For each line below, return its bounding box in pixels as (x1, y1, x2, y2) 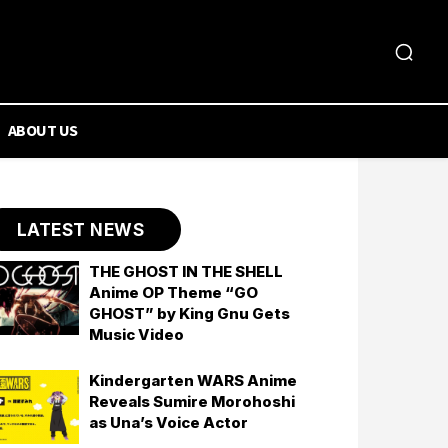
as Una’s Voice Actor (89, 413, 249, 432)
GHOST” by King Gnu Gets (89, 304, 291, 323)
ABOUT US (7, 120, 78, 140)
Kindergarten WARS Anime (89, 371, 298, 390)
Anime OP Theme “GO (89, 283, 259, 302)
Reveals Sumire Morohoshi (89, 392, 296, 411)
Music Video (89, 325, 185, 344)
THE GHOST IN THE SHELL (89, 262, 284, 281)
